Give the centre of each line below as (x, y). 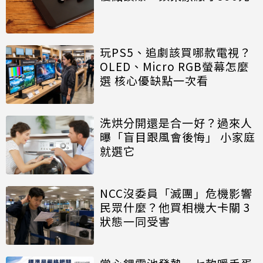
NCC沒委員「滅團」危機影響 (176, 193)
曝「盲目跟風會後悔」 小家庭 (178, 137)
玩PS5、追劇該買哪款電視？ (176, 52)
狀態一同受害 (135, 221)
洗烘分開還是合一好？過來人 (176, 123)
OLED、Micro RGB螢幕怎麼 (174, 66)
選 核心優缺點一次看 (154, 80)
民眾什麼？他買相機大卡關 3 (175, 207)
